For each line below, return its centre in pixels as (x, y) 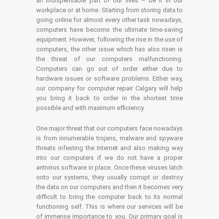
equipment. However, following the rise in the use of (109, 39)
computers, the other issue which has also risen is (109, 49)
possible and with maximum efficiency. (90, 108)
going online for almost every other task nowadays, (109, 20)
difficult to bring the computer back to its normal (109, 197)
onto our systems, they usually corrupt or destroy (109, 177)
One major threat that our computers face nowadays (109, 128)
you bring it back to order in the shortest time (109, 98)
